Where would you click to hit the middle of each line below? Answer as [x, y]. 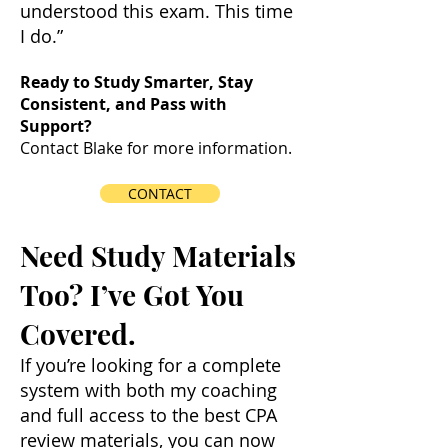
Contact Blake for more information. [156, 148]
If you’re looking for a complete [150, 365]
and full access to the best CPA [148, 415]
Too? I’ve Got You [132, 294]
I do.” [41, 36]
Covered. [78, 333]
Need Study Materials [158, 255]
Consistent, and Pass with [123, 104]
